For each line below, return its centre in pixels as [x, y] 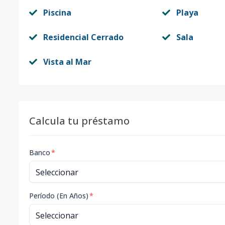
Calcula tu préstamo [79, 121]
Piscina [57, 13]
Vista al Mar [67, 62]
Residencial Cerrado [83, 37]
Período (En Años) [59, 196]
